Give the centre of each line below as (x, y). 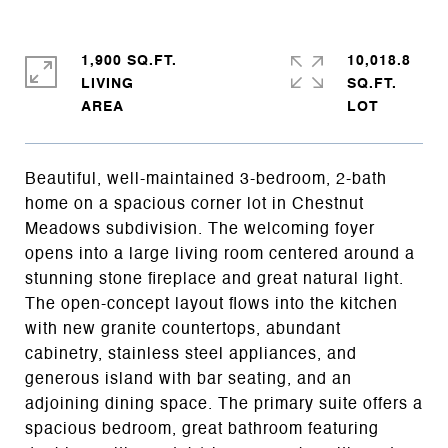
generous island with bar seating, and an (188, 379)
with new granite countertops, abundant (183, 329)
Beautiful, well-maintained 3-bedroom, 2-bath (206, 179)
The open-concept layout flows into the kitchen (211, 304)
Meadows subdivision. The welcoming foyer (200, 229)
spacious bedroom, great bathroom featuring (202, 429)
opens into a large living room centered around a (220, 254)
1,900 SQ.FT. (129, 60)
